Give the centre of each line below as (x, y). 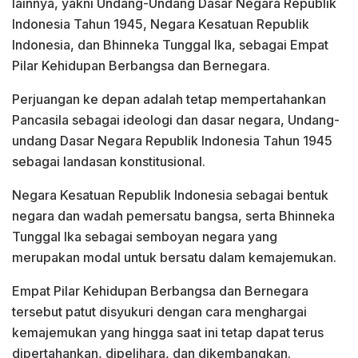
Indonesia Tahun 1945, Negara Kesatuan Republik (161, 24)
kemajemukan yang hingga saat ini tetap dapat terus (168, 332)
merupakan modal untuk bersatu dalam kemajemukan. (174, 257)
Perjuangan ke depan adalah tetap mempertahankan (169, 99)
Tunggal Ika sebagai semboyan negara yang (145, 236)
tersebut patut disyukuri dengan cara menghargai (159, 311)
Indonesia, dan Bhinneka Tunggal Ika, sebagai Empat (170, 44)
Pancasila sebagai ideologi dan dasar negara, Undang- (176, 119)
